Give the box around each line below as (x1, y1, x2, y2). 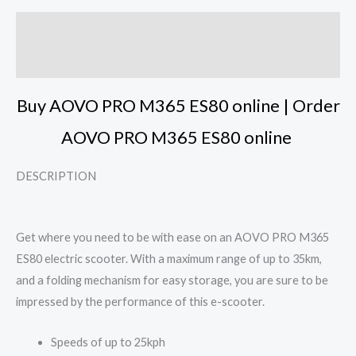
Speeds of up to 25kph (50, 335, 165, 349)
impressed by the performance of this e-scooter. (16, 295, 265, 309)
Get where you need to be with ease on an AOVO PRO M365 (16, 230, 329, 245)
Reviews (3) (16, 54, 79, 68)
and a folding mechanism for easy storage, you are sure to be (16, 273, 328, 288)
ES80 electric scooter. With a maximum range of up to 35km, (16, 252, 322, 266)
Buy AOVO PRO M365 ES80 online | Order (16, 94, 340, 116)
